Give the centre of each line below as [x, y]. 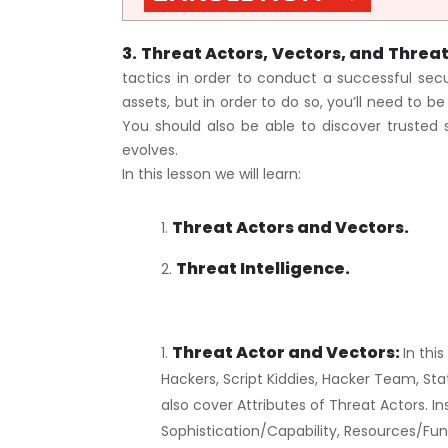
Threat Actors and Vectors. [290, 227]
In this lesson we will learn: [211, 173]
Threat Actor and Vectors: [287, 352]
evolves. [150, 149]
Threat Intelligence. [263, 268]
